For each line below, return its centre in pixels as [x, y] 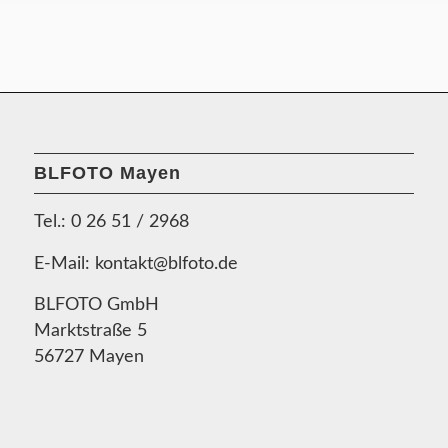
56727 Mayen [88, 356]
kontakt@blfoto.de [166, 263]
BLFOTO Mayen [107, 172]
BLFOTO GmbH [96, 304]
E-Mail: [64, 263]
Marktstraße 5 [90, 330]
